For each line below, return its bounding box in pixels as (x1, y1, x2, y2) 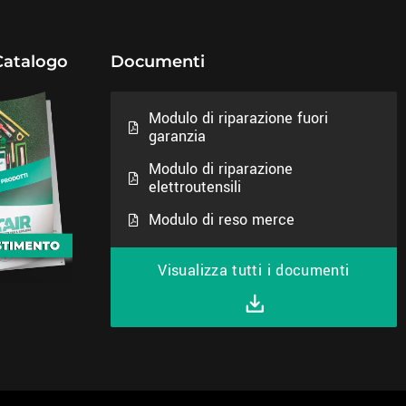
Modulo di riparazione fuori (149, 107, 329, 129)
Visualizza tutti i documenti (158, 259, 350, 281)
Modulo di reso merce (149, 208, 295, 230)
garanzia (149, 125, 207, 147)
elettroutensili (149, 176, 242, 198)
